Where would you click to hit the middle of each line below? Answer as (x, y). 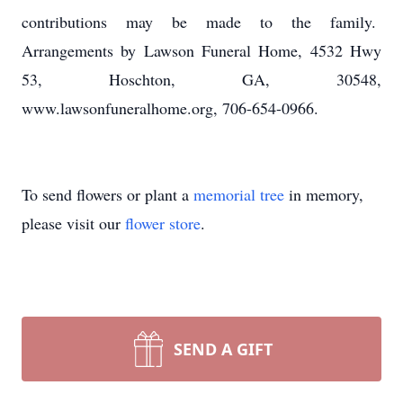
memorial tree (239, 194)
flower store (163, 223)
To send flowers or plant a (107, 194)
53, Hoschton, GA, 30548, (201, 79)
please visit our (73, 223)
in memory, (324, 194)
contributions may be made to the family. (201, 22)
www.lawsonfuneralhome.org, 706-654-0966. (170, 108)
